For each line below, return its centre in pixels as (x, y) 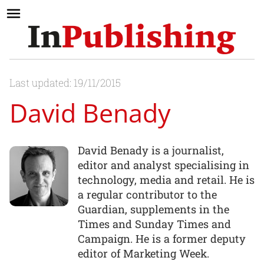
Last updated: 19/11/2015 (65, 83)
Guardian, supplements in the (154, 209)
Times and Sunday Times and (154, 224)
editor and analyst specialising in (164, 165)
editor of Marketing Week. (143, 253)
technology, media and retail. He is (166, 179)
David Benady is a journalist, (151, 150)
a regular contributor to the (147, 194)
